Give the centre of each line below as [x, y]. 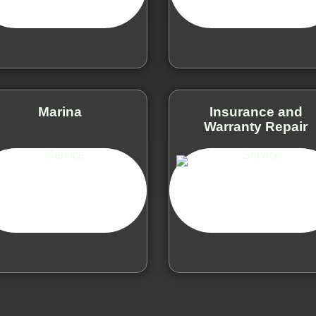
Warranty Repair [256, 126]
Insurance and [256, 111]
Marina [60, 111]
